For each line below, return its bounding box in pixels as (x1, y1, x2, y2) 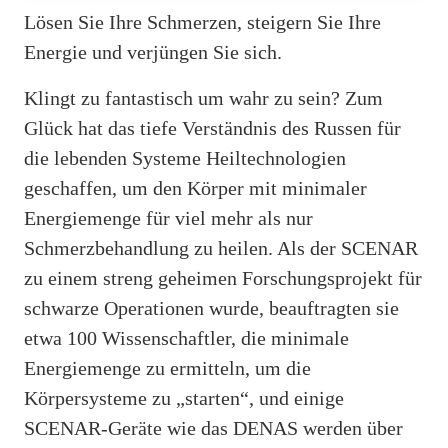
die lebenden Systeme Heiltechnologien (24, 146, 346, 169)
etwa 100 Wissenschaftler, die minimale (24, 326, 349, 349)
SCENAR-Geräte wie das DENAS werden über (24, 416, 403, 439)
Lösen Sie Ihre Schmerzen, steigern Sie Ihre (24, 10, 381, 33)
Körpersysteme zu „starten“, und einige (24, 386, 344, 409)
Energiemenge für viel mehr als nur (24, 206, 313, 229)
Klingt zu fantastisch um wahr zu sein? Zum (24, 86, 383, 109)
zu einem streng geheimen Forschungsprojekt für (24, 266, 422, 289)
